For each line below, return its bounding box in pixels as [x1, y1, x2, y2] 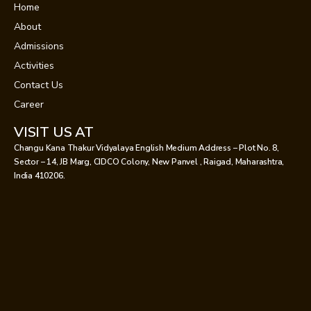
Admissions [14, 39, 64, 53]
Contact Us [14, 78, 63, 92]
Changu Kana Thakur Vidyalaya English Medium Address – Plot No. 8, [14, 142, 279, 153]
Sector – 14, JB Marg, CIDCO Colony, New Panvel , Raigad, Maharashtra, [14, 155, 285, 167]
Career [14, 97, 44, 111]
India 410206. [14, 169, 65, 181]
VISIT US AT [14, 122, 94, 142]
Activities [14, 58, 54, 72]
